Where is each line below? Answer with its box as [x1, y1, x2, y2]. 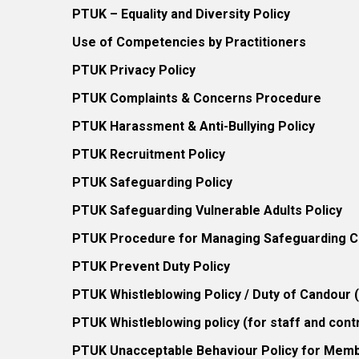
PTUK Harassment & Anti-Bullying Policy [72, 119, 315, 134]
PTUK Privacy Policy [72, 63, 196, 78]
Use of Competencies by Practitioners [72, 34, 306, 50]
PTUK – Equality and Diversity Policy [72, 6, 290, 22]
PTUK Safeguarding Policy [72, 175, 232, 190]
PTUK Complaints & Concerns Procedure [72, 91, 321, 106]
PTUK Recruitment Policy [72, 147, 225, 162]
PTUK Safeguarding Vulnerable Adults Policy [72, 203, 342, 218]
